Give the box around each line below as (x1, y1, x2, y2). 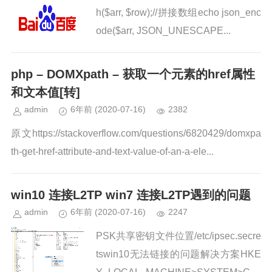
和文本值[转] (11, 86, 80, 99)
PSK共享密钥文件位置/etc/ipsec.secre (96, 231, 261, 241)
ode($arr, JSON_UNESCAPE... (96, 25, 231, 36)
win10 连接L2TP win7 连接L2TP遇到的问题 (11, 188, 251, 202)
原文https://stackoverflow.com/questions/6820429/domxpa (11, 128, 261, 138)
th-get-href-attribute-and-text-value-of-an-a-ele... (11, 146, 214, 157)
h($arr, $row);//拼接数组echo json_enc (96, 7, 261, 18)
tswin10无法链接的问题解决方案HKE (96, 249, 261, 259)
